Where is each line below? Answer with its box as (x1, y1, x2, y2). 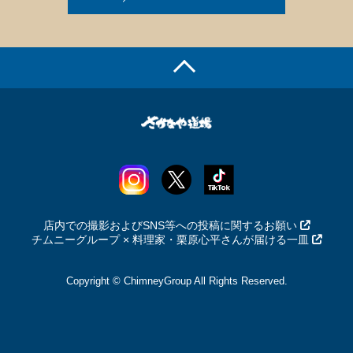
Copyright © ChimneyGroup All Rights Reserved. (65, 274, 288, 287)
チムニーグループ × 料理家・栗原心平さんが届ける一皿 (31, 232, 309, 246)
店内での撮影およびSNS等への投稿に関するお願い (43, 218, 297, 232)
